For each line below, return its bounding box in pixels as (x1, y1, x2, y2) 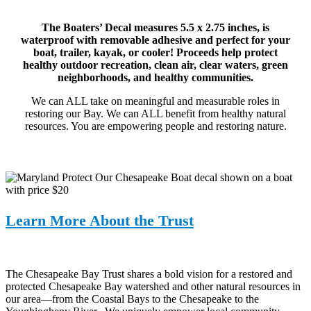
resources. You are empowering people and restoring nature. (24, 120, 287, 133)
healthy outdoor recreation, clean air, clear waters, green (23, 59, 288, 72)
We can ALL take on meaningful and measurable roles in (31, 95, 280, 108)
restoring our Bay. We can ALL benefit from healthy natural (25, 108, 286, 120)
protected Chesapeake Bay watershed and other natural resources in (6, 280, 301, 292)
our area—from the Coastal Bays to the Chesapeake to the (6, 292, 259, 305)
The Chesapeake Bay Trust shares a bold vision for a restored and (6, 267, 292, 280)
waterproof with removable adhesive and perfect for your (21, 34, 290, 47)
